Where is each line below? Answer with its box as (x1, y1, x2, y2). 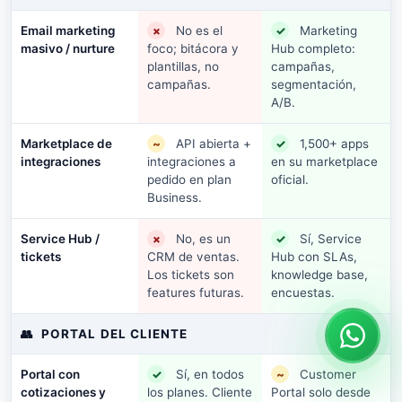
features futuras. (147, 285, 244, 300)
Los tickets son (147, 267, 234, 282)
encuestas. (271, 285, 335, 300)
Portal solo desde (271, 385, 371, 399)
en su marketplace (271, 154, 378, 169)
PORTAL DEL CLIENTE (41, 326, 188, 341)
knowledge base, (271, 267, 368, 282)
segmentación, (271, 77, 356, 92)
